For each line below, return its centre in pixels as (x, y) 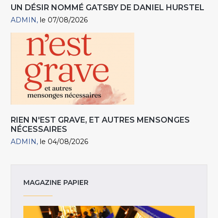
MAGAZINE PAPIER (56, 182)
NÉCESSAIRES (39, 129)
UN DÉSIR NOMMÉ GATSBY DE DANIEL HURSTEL (108, 8)
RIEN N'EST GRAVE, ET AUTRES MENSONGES (100, 120)
